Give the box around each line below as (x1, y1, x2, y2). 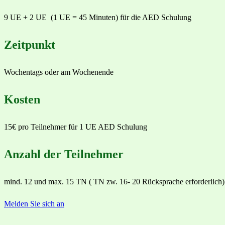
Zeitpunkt (4, 38, 55, 52)
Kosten (4, 93, 40, 106)
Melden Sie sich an (4, 199, 64, 208)
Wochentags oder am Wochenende (4, 68, 114, 77)
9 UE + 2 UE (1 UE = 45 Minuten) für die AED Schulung (4, 13, 191, 22)
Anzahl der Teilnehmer (4, 148, 124, 161)
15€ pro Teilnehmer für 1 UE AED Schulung (4, 123, 147, 132)
